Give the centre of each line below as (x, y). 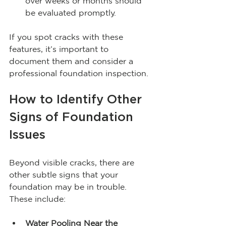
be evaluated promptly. (71, 12)
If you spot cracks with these (67, 37)
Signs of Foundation (73, 117)
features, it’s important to (60, 49)
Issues (27, 135)
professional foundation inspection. (79, 73)
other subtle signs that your (65, 174)
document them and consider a (72, 61)
